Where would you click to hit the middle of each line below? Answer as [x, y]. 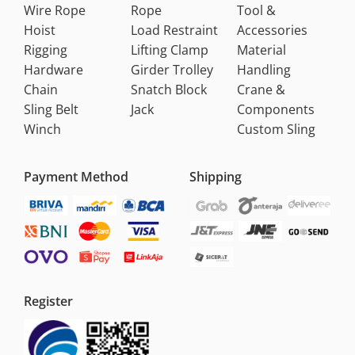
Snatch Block [168, 90]
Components [276, 110]
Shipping [216, 177]
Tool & [257, 11]
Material [262, 50]
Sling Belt [51, 110]
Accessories [273, 31]
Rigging [46, 50]
